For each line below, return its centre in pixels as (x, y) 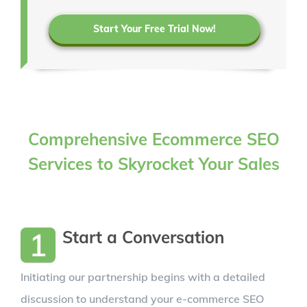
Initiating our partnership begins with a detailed (143, 277)
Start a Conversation (143, 237)
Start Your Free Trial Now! (155, 29)
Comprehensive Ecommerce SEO (153, 139)
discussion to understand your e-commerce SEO (142, 298)
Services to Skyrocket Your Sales (153, 164)
